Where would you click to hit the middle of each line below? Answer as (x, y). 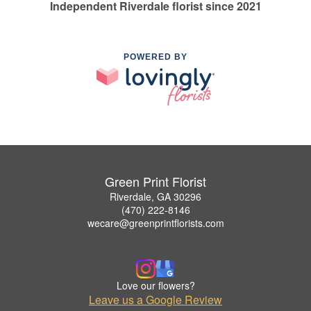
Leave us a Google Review (155, 300)
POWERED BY (155, 57)
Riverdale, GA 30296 (155, 197)
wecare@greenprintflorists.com (155, 223)
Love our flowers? (155, 286)
